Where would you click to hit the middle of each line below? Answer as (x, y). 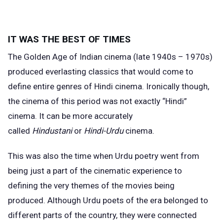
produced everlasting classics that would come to (101, 72)
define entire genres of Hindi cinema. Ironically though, (109, 87)
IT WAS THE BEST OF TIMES (69, 39)
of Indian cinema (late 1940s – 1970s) (140, 57)
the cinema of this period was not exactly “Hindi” (97, 101)
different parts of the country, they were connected (102, 215)
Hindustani (53, 131)
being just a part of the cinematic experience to (95, 170)
